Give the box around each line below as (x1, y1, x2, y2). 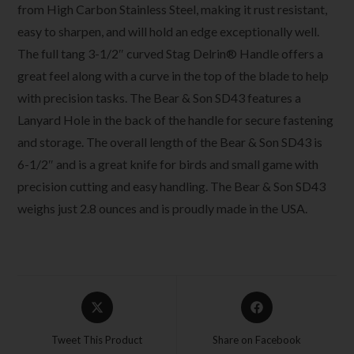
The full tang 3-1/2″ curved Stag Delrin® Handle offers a (17, 45, 324, 61)
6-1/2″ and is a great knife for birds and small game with (17, 156, 319, 171)
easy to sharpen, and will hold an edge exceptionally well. (17, 23, 320, 39)
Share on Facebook (212, 333, 301, 346)
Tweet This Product (51, 333, 143, 346)
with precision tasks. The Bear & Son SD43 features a (17, 89, 302, 105)
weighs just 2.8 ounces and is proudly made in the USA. (17, 200, 308, 216)
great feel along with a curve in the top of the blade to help (17, 67, 330, 83)
